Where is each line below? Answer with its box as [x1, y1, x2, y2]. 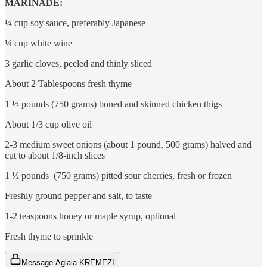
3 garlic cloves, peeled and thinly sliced [5, 58, 152, 69]
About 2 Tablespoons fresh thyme [5, 79, 132, 89]
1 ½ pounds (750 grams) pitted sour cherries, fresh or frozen [5, 170, 232, 181]
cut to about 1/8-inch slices [5, 150, 105, 160]
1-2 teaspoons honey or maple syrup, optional [5, 211, 176, 221]
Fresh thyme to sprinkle [5, 231, 95, 241]
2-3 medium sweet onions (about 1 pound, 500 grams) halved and [5, 139, 252, 150]
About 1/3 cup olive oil [5, 119, 92, 129]
